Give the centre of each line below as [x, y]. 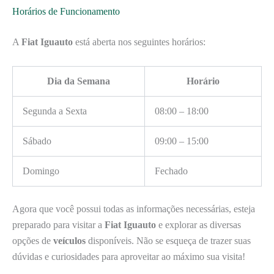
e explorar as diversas [198, 224]
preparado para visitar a [58, 224]
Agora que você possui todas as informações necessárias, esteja [134, 209]
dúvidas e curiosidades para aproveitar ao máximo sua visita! [129, 256]
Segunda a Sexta [55, 111]
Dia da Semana [79, 81]
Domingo [41, 171]
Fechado [171, 171]
